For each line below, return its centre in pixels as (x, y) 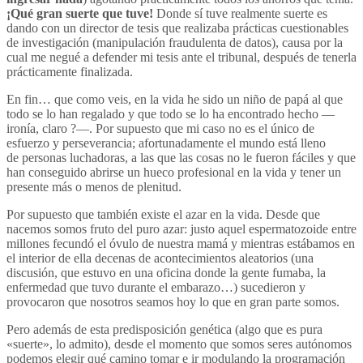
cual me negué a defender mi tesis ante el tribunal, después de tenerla (181, 58)
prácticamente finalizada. (70, 72)
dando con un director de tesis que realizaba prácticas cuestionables (177, 28)
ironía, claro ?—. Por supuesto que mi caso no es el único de (160, 129)
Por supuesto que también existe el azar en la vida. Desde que (163, 215)
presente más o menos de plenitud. (94, 187)
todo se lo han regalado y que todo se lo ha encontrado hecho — (171, 114)
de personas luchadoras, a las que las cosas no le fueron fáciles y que (181, 158)
